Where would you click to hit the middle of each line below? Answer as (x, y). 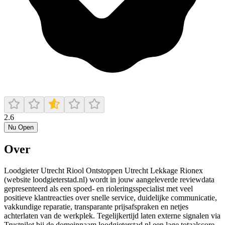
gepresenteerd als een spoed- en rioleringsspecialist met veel (98, 188)
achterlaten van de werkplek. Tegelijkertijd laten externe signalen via (112, 215)
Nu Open (21, 127)
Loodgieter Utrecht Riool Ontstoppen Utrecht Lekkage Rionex (103, 170)
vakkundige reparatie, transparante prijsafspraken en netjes (96, 206)
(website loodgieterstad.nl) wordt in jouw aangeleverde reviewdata (109, 179)
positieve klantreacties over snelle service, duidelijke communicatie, (110, 197)
